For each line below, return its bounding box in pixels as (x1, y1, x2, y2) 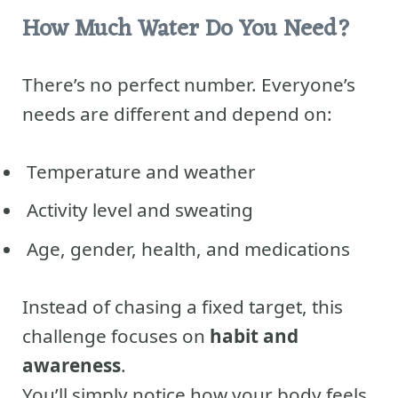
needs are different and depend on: (22, 100, 332, 126)
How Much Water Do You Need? (22, 8, 351, 51)
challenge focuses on (22, 322, 210, 348)
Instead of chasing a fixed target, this (22, 293, 343, 319)
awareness (22, 352, 121, 378)
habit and (210, 322, 298, 348)
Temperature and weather (27, 158, 256, 184)
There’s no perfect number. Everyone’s (22, 71, 355, 97)
